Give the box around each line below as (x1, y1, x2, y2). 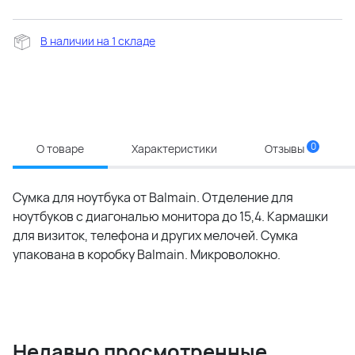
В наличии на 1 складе (40, 32, 155, 48)
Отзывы (265, 141, 307, 157)
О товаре (36, 141, 84, 157)
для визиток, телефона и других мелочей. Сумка (13, 227, 298, 245)
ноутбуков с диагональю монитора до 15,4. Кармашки (13, 208, 328, 226)
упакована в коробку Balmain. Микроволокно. (13, 246, 281, 264)
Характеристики (132, 141, 217, 157)
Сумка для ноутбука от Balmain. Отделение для (13, 189, 293, 207)
